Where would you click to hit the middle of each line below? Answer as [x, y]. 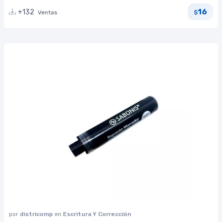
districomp [37, 214]
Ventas [48, 12]
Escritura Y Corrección [97, 214]
